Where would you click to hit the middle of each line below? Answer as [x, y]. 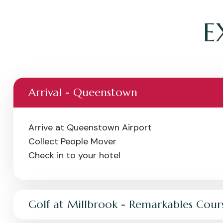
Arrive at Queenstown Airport [90, 127]
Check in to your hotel [74, 155]
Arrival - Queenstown [83, 92]
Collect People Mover [72, 141]
